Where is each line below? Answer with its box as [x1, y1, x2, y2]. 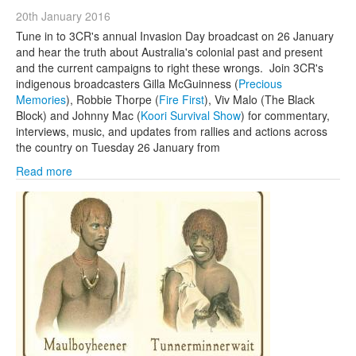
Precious [238, 75, 282, 91]
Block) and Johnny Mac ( [16, 107, 141, 123]
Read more [16, 163, 72, 179]
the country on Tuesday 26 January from [16, 139, 220, 155]
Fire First [159, 91, 204, 107]
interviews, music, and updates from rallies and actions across [16, 123, 327, 139]
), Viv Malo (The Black [204, 91, 315, 107]
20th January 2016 [16, 8, 110, 24]
